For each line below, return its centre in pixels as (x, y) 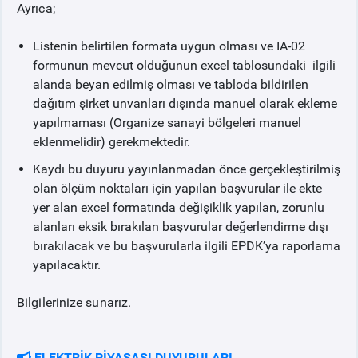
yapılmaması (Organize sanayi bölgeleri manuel (167, 123)
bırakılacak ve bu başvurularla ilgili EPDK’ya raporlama (187, 246)
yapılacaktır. (67, 265)
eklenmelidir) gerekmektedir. (111, 142)
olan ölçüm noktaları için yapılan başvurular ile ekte (177, 188)
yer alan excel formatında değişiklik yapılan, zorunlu (179, 207)
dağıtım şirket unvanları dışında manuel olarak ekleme (185, 103)
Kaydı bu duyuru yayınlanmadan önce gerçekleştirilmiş (187, 169)
